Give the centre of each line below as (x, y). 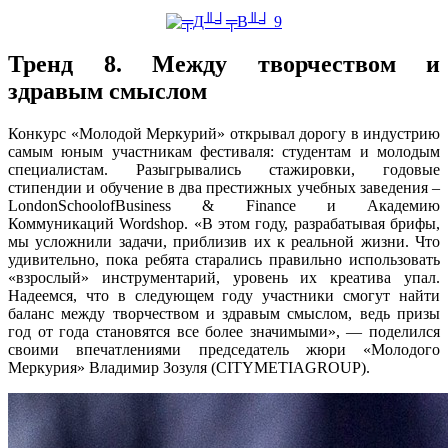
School (80, 205)
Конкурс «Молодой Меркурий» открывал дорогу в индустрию (224, 133)
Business (143, 205)
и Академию (367, 205)
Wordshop (152, 223)
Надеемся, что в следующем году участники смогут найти (224, 295)
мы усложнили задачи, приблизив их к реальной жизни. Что (224, 241)
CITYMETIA (260, 367)
